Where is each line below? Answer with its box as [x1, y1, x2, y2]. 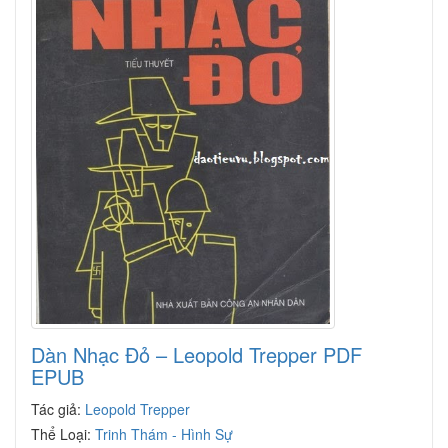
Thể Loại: [31, 423, 95, 444]
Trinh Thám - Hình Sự [95, 423, 233, 444]
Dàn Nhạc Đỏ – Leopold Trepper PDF [31, 339, 362, 369]
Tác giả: [31, 398, 85, 419]
